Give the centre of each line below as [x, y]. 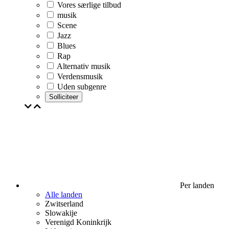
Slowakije [61, 213]
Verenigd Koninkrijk [78, 222]
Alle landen [64, 194]
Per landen [196, 185]
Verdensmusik [80, 76]
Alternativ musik [84, 66]
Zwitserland [64, 204]
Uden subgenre [82, 87]
